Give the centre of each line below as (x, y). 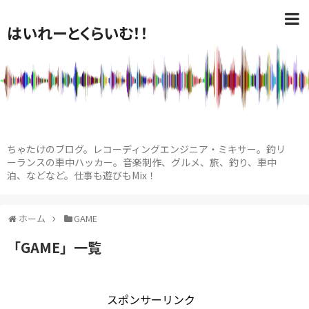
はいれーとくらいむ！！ (78, 32)
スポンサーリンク (151, 299)
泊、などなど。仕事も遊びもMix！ (82, 175)
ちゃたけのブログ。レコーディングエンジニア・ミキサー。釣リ (146, 149)
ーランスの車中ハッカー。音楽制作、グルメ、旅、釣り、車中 (142, 162)
